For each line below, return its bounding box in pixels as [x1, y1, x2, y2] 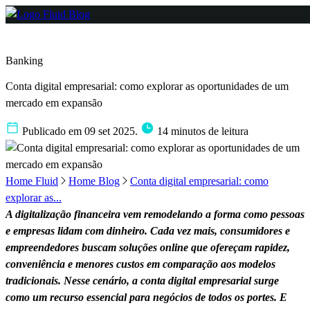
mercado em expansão [6, 97, 102, 109]
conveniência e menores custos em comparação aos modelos [6, 257, 275, 270]
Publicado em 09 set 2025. [19, 125, 140, 137]
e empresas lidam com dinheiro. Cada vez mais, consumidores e [6, 224, 290, 237]
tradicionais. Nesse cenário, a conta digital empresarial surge [6, 274, 279, 286]
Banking [6, 55, 43, 66]
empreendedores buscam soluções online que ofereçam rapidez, [6, 241, 290, 253]
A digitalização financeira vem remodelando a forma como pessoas [6, 208, 304, 220]
